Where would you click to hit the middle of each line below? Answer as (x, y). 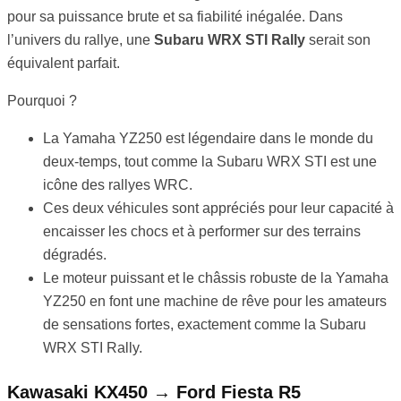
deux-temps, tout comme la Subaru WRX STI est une (210, 162)
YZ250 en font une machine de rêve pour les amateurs (215, 302)
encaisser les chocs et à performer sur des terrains (202, 232)
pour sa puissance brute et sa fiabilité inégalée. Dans (175, 17)
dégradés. (75, 255)
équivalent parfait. (64, 64)
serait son (338, 40)
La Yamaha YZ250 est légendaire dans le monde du (208, 139)
